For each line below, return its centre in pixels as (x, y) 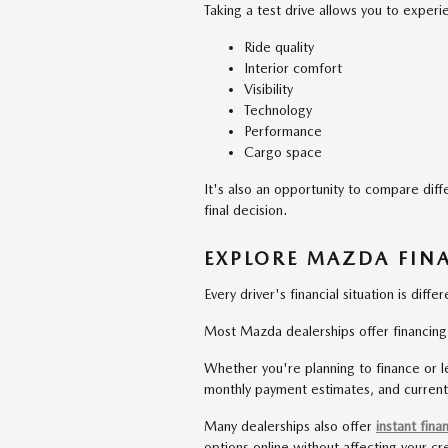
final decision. (245, 209)
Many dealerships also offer (290, 426)
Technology (278, 109)
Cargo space (283, 151)
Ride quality (279, 46)
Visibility (268, 88)
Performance (283, 130)
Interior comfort (293, 67)
